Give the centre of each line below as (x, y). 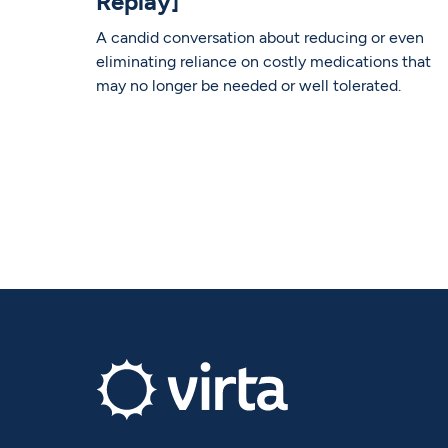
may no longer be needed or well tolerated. (248, 86)
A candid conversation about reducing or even (259, 38)
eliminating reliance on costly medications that (263, 62)
